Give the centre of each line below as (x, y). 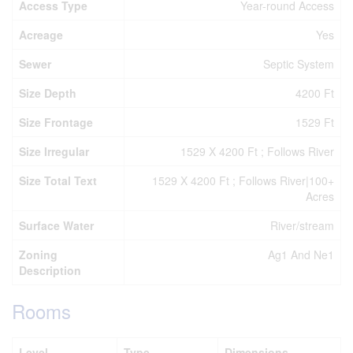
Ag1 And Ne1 (301, 254)
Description (50, 270)
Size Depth (48, 93)
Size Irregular (54, 151)
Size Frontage (56, 122)
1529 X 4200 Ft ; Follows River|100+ (243, 180)
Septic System (299, 63)
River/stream (302, 225)
